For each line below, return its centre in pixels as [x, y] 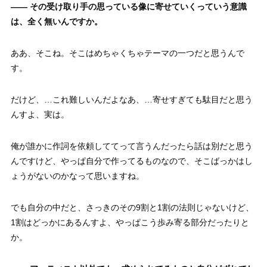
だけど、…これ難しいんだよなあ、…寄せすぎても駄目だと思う [131, 99]
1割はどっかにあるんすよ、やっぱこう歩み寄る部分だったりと [130, 222]
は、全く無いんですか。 [56, 21]
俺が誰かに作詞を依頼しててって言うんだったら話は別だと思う [131, 146]
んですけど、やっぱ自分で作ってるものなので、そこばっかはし [131, 161]
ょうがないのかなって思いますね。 [77, 176]
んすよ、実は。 [40, 114]
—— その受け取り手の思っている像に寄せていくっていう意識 [128, 6]
